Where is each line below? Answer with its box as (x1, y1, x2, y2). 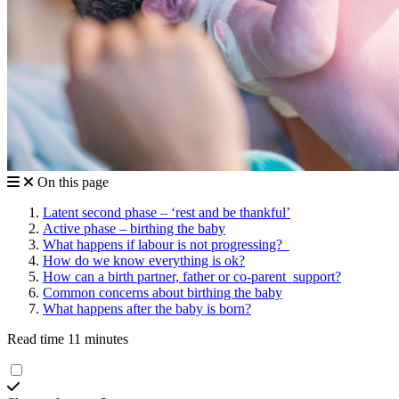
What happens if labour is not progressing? (43, 237, 289, 253)
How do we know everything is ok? (43, 253, 245, 269)
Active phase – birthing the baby (43, 221, 225, 237)
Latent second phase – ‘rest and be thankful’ (43, 205, 290, 221)
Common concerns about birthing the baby (43, 285, 282, 301)
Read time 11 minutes (7, 331, 128, 347)
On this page (37, 175, 109, 191)
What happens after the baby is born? (43, 301, 251, 317)
